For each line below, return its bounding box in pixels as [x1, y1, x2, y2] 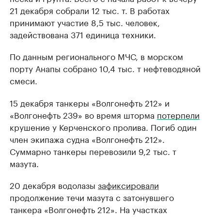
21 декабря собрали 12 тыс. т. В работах [10, 3, 170, 16]
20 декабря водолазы [10, 178, 98, 191]
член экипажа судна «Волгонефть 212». [10, 132, 165, 145]
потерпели [157, 108, 200, 121]
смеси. [10, 74, 37, 86]
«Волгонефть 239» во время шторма [10, 108, 157, 121]
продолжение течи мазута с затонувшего [10, 190, 174, 203]
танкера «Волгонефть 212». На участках [10, 202, 167, 215]
